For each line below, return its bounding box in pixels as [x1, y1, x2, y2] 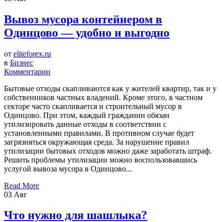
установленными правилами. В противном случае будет [4, 128, 194, 137]
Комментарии [4, 67, 51, 76]
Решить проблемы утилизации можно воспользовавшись [4, 155, 197, 164]
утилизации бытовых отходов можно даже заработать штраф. [4, 146, 212, 155]
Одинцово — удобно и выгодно [4, 26, 169, 39]
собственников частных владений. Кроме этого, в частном [4, 93, 203, 102]
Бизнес [10, 58, 33, 67]
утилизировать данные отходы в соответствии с [4, 119, 166, 128]
